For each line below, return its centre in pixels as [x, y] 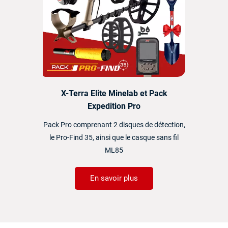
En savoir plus [114, 178]
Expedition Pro [114, 106]
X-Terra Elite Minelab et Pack [114, 93]
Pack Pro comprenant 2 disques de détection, [114, 125]
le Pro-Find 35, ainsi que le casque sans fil [114, 137]
